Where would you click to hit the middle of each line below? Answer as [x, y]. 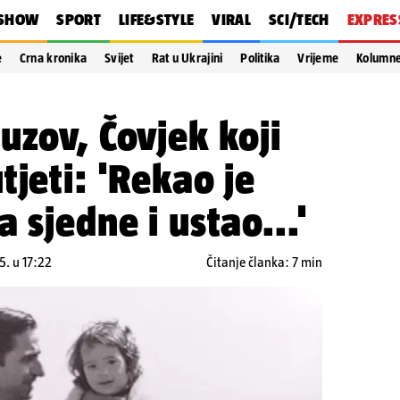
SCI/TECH [299, 20]
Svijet [119, 58]
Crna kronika [53, 58]
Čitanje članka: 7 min [264, 262]
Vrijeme [318, 58]
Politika [260, 58]
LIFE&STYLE [156, 20]
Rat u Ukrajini [187, 58]
